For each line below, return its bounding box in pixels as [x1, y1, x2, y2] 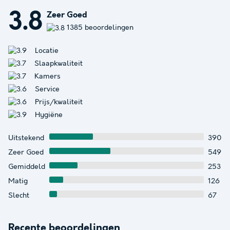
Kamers [32, 72, 61, 81]
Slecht [8, 191, 29, 200]
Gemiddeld [8, 162, 45, 171]
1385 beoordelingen [67, 24, 133, 32]
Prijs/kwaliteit [33, 98, 83, 106]
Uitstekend [8, 133, 44, 142]
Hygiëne [33, 110, 63, 119]
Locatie [33, 46, 59, 55]
